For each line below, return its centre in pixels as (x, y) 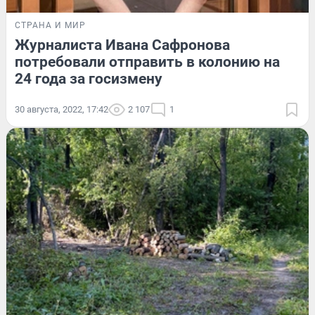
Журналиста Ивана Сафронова (122, 45)
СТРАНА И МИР (50, 26)
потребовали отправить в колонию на (147, 62)
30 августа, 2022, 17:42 (62, 110)
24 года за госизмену (89, 79)
